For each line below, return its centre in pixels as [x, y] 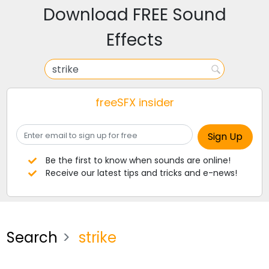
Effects [134, 40]
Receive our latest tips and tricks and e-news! [141, 173]
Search [32, 237]
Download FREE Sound [134, 15]
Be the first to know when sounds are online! [138, 160]
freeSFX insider [134, 102]
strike [96, 237]
